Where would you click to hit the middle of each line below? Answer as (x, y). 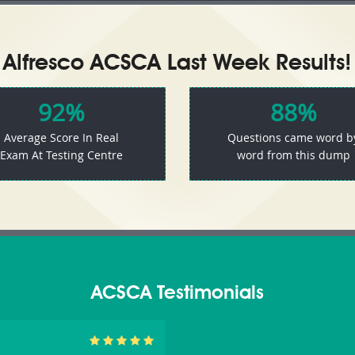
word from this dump (293, 155)
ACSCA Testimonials (177, 294)
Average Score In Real (62, 137)
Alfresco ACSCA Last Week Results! (177, 64)
